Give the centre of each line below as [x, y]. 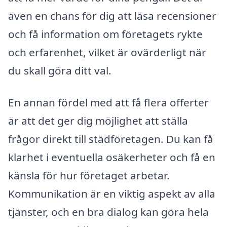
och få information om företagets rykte [105, 34]
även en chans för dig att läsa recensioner [112, 15]
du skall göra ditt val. [60, 70]
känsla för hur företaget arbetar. [89, 176]
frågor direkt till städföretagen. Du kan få [111, 139]
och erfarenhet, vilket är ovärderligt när [107, 52]
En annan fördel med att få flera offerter [108, 103]
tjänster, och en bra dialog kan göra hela [108, 212]
